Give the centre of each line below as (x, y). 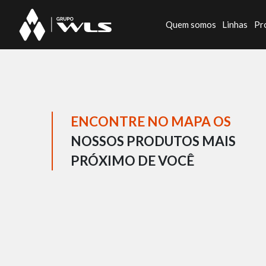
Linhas (235, 25)
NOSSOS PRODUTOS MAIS (153, 141)
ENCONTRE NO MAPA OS (151, 121)
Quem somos (191, 25)
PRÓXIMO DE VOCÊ (132, 160)
